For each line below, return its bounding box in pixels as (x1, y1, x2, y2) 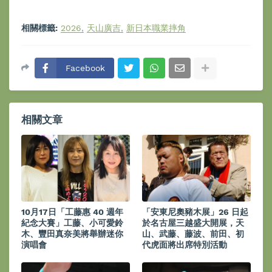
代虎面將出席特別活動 (142, 240, 227, 250)
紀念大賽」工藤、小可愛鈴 (21, 218, 123, 228)
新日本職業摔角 (126, 23, 186, 33)
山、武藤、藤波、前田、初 (142, 229, 244, 239)
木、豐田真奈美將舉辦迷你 (21, 229, 123, 239)
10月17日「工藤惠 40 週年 (21, 207, 123, 217)
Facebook (66, 63, 105, 73)
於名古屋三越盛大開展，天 (142, 218, 244, 228)
